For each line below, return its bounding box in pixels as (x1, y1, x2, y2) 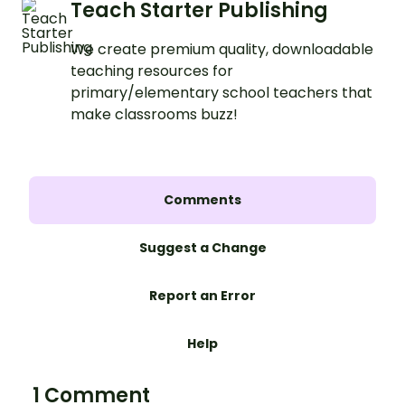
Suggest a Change (138, 239, 267, 258)
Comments (164, 191, 241, 210)
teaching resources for (71, 61, 233, 82)
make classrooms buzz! (71, 104, 238, 126)
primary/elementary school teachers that (71, 82, 372, 104)
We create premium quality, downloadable (71, 39, 373, 61)
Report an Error (149, 287, 256, 306)
